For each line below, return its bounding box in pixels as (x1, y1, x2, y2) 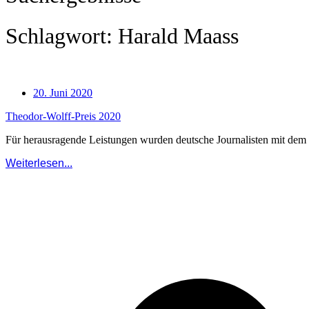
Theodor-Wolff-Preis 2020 (6, 110, 121, 123)
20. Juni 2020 (33, 87, 92, 99)
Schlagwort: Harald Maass (6, 23, 239, 48)
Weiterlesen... (6, 157, 72, 170)
